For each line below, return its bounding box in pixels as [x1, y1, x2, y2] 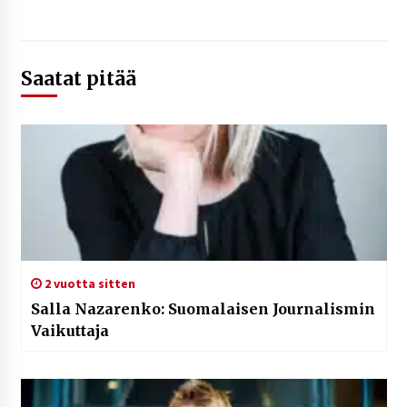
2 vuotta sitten [41, 275, 135, 293]
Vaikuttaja [30, 322, 109, 341]
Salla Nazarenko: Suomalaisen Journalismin [30, 300, 375, 319]
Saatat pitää [20, 66, 136, 92]
